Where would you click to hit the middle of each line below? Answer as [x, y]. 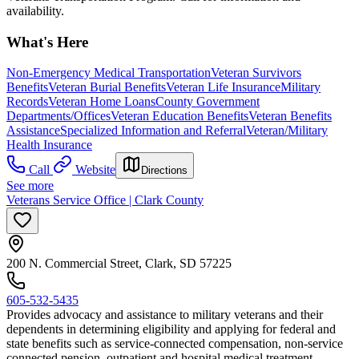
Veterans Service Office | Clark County [105, 200]
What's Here [47, 42]
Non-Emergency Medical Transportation [109, 73]
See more [30, 186]
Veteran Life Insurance [223, 87]
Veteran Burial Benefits [107, 87]
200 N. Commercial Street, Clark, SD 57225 [119, 264]
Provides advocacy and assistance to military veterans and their [165, 315]
